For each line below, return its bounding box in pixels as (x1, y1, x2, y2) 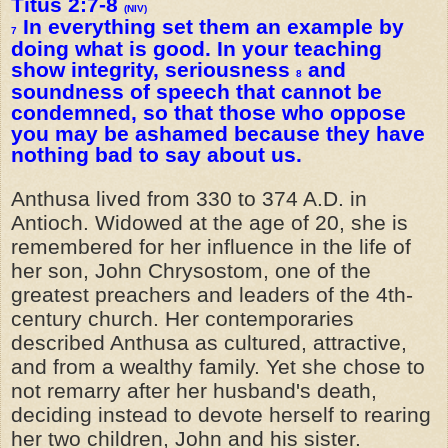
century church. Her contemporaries (11, 307, 354, 332)
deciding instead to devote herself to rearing (11, 403, 431, 428)
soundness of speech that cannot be (11, 80, 382, 105)
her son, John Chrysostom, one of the (11, 259, 371, 284)
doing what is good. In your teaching (11, 37, 382, 62)
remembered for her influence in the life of (11, 235, 411, 260)
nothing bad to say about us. (11, 143, 302, 168)
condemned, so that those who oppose (11, 101, 406, 126)
